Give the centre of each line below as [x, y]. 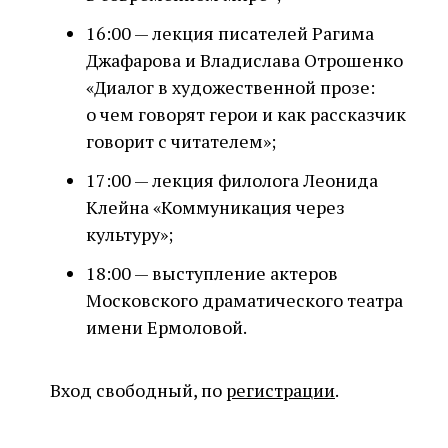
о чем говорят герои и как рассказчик [246, 114]
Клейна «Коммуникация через [215, 207]
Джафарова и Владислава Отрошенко [244, 60]
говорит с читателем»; [181, 141]
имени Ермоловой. [166, 327]
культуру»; [129, 234]
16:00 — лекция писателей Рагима [230, 33]
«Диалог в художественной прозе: [230, 87]
